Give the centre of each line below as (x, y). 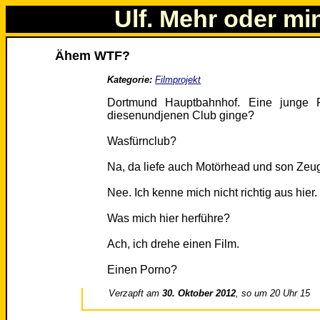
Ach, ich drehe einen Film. (174, 244)
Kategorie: (130, 80)
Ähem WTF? (93, 56)
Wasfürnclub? (142, 141)
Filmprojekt (178, 80)
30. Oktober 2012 (199, 294)
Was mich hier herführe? (169, 219)
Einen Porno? (142, 270)
